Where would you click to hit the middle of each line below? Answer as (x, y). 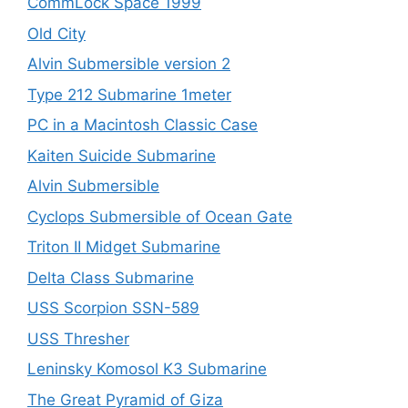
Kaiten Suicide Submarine (122, 155)
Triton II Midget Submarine (124, 247)
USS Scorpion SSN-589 (113, 308)
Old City (56, 33)
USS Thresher (78, 338)
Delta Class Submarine (111, 277)
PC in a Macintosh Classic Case (143, 125)
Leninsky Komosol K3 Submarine (147, 369)
